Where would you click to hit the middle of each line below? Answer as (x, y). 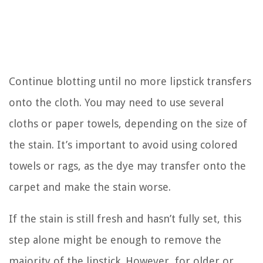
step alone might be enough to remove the (115, 240)
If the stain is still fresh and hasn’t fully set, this (125, 218)
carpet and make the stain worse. (90, 187)
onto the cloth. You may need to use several (116, 102)
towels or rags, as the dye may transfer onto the (127, 166)
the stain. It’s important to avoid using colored (123, 144)
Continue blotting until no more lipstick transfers (130, 81)
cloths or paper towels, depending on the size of (128, 123)
